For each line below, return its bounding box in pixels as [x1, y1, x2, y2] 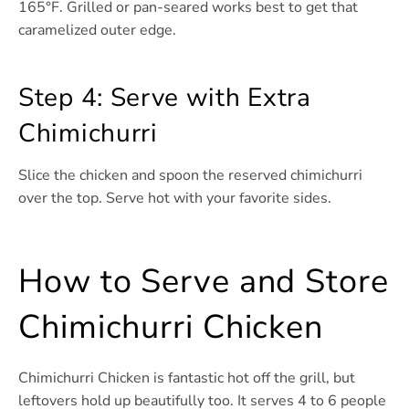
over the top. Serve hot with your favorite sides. [18, 188, 331, 209]
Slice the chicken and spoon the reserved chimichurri [18, 165, 362, 186]
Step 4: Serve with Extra [18, 80, 311, 116]
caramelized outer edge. [18, 20, 176, 41]
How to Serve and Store [18, 259, 389, 305]
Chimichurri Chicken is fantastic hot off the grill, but [18, 368, 355, 389]
